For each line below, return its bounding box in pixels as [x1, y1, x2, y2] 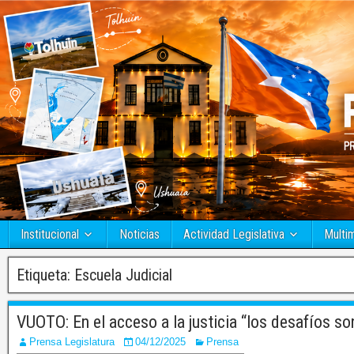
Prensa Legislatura [29, 336, 115, 348]
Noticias [119, 227, 160, 243]
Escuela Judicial [74, 265, 172, 285]
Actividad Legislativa [183, 227, 284, 243]
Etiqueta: [17, 265, 74, 285]
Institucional [21, 227, 79, 243]
